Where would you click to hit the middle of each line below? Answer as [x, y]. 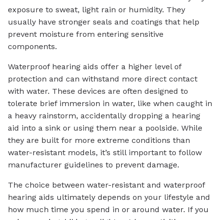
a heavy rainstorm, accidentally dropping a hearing [104, 115]
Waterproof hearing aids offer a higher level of [95, 66]
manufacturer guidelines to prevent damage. [94, 165]
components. [32, 46]
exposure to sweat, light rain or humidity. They [96, 9]
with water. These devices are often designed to [98, 91]
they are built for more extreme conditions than [99, 140]
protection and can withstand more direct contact [103, 79]
